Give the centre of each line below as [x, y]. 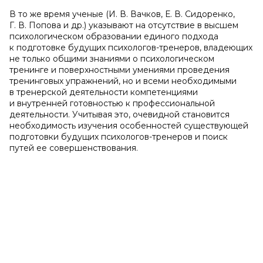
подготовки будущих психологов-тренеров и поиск [119, 137]
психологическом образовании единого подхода [114, 36]
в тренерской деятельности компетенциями [104, 92]
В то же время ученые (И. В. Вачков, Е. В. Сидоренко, [122, 14]
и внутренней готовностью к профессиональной [112, 103]
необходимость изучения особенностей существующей [129, 126]
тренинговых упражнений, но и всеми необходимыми [123, 81]
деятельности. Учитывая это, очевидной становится [119, 114]
